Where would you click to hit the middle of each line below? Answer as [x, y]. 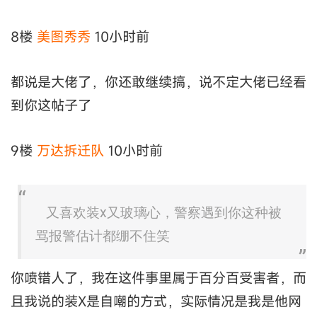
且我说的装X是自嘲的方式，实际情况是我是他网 [156, 301]
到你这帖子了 [51, 105]
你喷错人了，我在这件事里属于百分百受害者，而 [158, 277]
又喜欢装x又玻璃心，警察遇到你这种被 [164, 212]
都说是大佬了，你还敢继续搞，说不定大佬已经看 [158, 81]
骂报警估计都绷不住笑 [103, 236]
